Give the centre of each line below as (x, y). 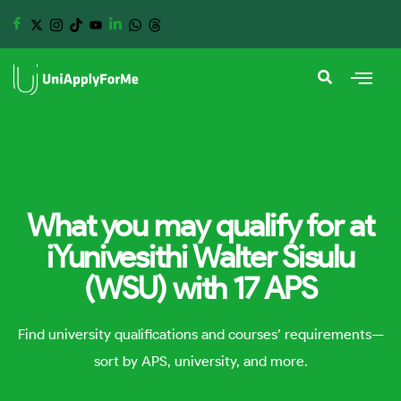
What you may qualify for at (200, 225)
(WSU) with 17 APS (200, 288)
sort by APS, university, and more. (200, 361)
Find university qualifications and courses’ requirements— (200, 334)
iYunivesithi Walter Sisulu (200, 256)
